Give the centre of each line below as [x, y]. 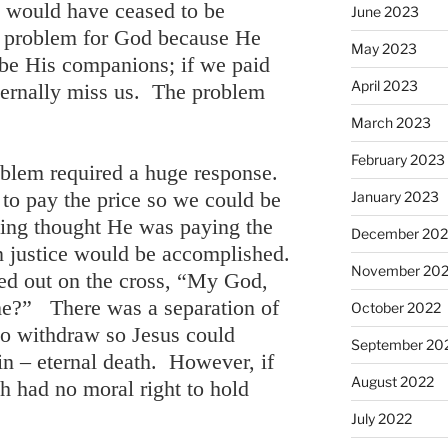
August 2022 [392, 381]
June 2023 [384, 11]
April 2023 [384, 85]
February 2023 [397, 159]
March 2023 [390, 122]
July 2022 [381, 418]
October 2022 [395, 307]
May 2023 [383, 48]
